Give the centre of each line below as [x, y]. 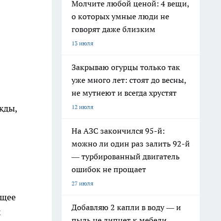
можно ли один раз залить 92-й [131, 144]
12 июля [82, 107]
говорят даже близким [113, 29]
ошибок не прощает [109, 169]
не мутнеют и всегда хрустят [124, 93]
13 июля [82, 43]
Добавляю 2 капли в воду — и [126, 207]
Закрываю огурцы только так [126, 67]
